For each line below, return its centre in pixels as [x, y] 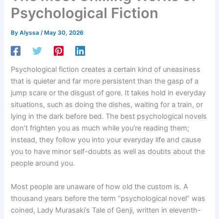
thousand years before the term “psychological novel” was [108, 198]
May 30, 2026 [64, 33]
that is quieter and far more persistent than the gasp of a [105, 81]
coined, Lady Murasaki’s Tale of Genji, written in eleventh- [106, 210]
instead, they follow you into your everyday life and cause [106, 140]
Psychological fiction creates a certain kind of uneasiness [106, 69]
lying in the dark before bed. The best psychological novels [109, 116]
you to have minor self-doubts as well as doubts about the [108, 151]
